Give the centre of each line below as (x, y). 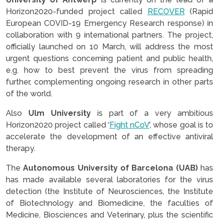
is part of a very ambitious (155, 113)
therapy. (21, 148)
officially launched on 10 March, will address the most (109, 46)
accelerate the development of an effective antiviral (109, 136)
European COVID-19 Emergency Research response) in (109, 23)
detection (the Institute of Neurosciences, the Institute (109, 191)
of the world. (30, 93)
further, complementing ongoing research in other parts (109, 82)
